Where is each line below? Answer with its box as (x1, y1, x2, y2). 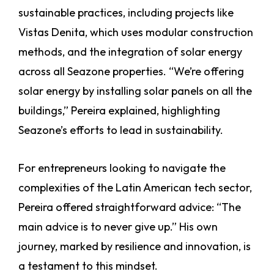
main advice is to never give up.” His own (18, 220, 218, 234)
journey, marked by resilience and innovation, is (18, 239, 251, 254)
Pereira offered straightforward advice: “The (18, 200, 241, 215)
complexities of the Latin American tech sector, (18, 180, 252, 195)
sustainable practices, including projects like (18, 6, 234, 20)
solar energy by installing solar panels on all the (18, 84, 252, 98)
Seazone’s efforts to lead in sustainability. (18, 123, 223, 138)
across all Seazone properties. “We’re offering (18, 64, 244, 79)
